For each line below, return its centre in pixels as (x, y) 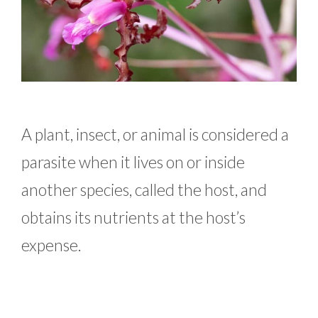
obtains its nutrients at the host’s (133, 217)
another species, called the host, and (144, 189)
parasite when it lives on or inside (133, 161)
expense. (53, 245)
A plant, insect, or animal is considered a (155, 134)
